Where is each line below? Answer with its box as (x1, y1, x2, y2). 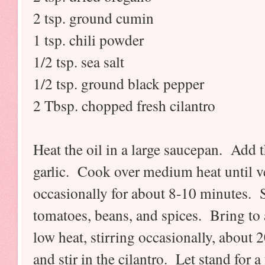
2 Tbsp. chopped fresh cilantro (33, 95, 215, 115)
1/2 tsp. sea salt (33, 51, 124, 72)
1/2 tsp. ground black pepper (33, 73, 204, 93)
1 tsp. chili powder (33, 29, 144, 50)
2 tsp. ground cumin (33, 7, 154, 28)
